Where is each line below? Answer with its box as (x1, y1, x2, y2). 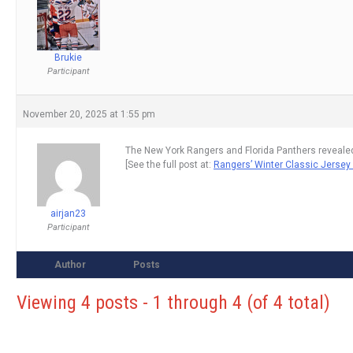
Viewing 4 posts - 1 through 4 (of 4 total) (17, 292, 330, 314)
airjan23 (50, 208, 86, 220)
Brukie (54, 52, 82, 64)
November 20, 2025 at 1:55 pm (23, 109, 155, 121)
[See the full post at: (125, 159, 214, 171)
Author (54, 259, 86, 271)
